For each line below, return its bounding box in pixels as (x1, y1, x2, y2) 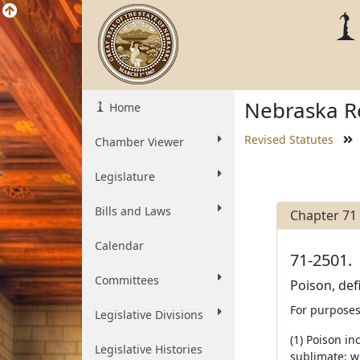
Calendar (95, 238, 144, 253)
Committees (95, 272, 159, 288)
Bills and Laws (95, 203, 171, 219)
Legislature (95, 169, 155, 184)
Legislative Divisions (95, 307, 203, 322)
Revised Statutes (244, 132, 333, 147)
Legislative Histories (95, 342, 202, 357)
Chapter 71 (289, 207, 357, 224)
